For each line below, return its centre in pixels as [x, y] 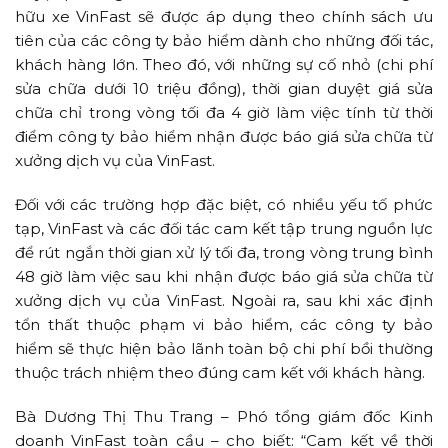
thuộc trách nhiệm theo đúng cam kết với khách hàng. [220, 372]
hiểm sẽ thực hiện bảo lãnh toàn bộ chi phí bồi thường [224, 348]
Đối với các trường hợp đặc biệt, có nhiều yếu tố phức [224, 204]
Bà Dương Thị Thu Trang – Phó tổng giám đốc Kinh [224, 416]
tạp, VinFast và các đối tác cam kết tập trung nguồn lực [224, 228]
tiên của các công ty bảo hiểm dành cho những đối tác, [224, 40]
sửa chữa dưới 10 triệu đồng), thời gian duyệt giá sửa [224, 88]
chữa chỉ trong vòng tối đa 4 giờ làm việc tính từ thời [224, 112]
